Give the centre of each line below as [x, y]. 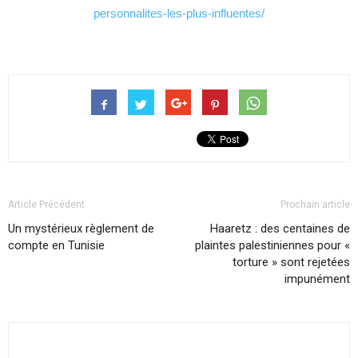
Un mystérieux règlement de [81, 229]
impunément [317, 279]
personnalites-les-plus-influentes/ [179, 13]
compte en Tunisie [56, 245]
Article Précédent [46, 205]
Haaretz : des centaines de [280, 229]
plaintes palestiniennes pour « [272, 245]
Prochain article [315, 205]
